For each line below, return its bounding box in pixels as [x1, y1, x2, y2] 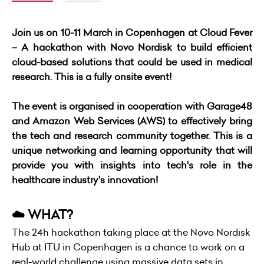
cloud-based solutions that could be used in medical [12, 55, 252, 69]
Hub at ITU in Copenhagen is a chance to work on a [12, 240, 245, 254]
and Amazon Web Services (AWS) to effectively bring [12, 114, 252, 128]
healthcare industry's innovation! [12, 173, 160, 187]
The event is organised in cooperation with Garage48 [12, 100, 252, 113]
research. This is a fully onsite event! [12, 70, 174, 84]
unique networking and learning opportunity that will [12, 144, 252, 157]
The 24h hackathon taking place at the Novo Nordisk [12, 226, 250, 239]
